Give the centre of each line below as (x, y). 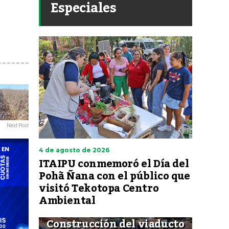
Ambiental (67, 201)
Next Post (18, 125)
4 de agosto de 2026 (74, 150)
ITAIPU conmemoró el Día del (114, 164)
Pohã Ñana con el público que (114, 176)
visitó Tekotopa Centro (99, 189)
